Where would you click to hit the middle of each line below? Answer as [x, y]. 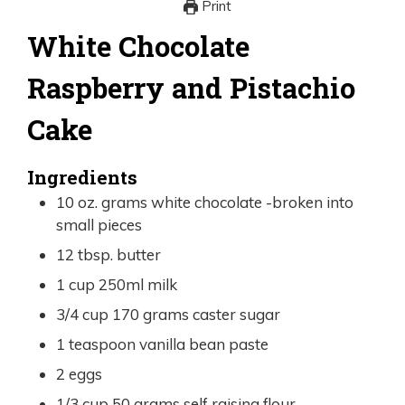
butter [139, 254]
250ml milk [138, 284]
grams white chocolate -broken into [227, 202]
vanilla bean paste [204, 344]
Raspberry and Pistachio [191, 88]
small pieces [99, 225]
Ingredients [82, 177]
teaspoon [102, 344]
